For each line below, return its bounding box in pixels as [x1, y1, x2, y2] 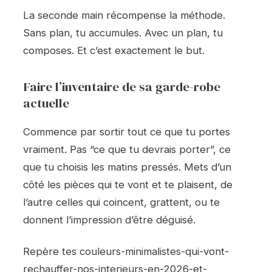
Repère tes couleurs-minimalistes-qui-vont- [23, 245, 229, 258]
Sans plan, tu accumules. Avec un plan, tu [23, 26, 223, 39]
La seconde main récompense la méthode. [23, 8, 225, 21]
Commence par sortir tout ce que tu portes [23, 125, 230, 138]
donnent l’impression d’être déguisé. [23, 213, 195, 226]
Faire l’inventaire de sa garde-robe [23, 77, 220, 95]
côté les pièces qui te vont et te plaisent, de [23, 178, 233, 191]
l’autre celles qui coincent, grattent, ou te [23, 195, 220, 208]
